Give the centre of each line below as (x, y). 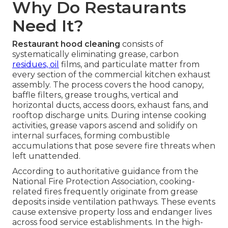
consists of (142, 44)
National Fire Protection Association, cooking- (104, 182)
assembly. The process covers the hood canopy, (108, 85)
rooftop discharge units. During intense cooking (109, 116)
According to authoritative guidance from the (105, 172)
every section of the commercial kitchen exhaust (111, 75)
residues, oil (36, 65)
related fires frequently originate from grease (105, 192)
